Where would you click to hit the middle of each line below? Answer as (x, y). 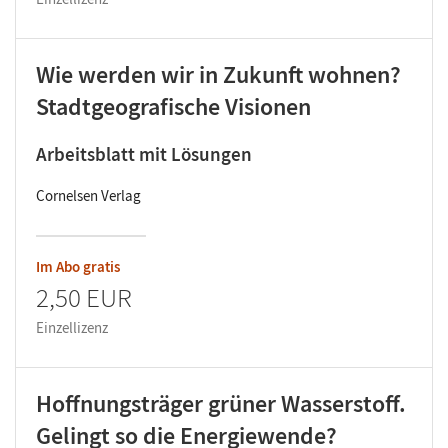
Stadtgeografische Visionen (173, 107)
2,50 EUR (84, 297)
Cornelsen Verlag (88, 196)
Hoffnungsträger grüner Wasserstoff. (221, 404)
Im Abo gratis (78, 267)
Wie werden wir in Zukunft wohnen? (218, 75)
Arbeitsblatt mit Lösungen (144, 154)
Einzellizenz (72, 328)
